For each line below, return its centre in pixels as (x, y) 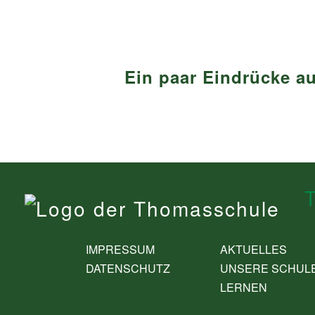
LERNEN (244, 287)
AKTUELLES (254, 249)
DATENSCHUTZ (128, 268)
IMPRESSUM (120, 249)
